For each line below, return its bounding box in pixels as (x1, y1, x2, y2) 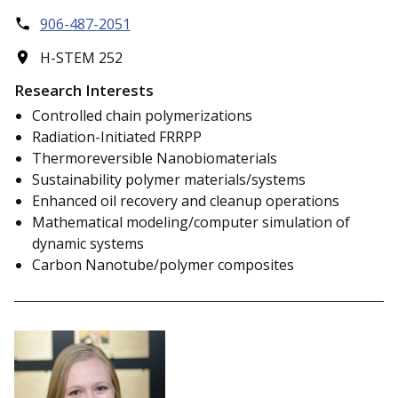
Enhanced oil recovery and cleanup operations (32, 190, 339, 211)
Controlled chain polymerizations (32, 105, 252, 125)
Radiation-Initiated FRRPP (32, 126, 202, 147)
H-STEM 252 (39, 48, 123, 68)
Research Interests (14, 79, 154, 100)
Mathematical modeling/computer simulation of (32, 211, 350, 232)
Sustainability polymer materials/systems (32, 169, 306, 189)
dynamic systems (32, 233, 144, 253)
